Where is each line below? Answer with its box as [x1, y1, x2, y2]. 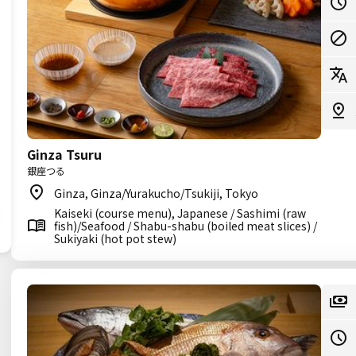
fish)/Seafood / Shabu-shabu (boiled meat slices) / [54, 218, 317, 234]
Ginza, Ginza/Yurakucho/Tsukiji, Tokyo [54, 185, 258, 201]
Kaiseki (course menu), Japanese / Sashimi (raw [54, 205, 306, 221]
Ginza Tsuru [27, 145, 102, 164]
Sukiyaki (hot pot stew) [54, 230, 176, 246]
